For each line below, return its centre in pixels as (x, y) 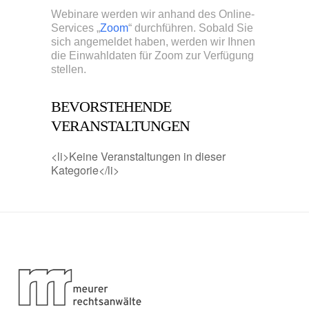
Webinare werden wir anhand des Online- (153, 14)
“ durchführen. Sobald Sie (191, 28)
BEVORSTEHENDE (111, 107)
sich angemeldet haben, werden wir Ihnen (153, 42)
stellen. (69, 69)
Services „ (76, 28)
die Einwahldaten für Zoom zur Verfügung (152, 56)
